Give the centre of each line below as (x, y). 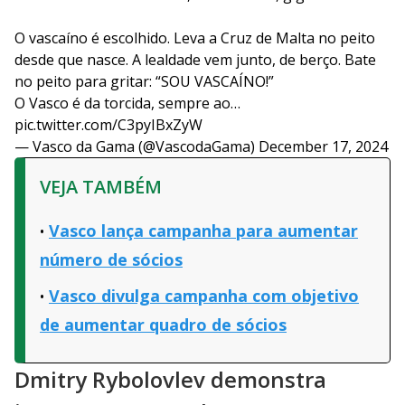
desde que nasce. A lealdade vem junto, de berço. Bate (195, 60)
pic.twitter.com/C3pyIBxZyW (108, 125)
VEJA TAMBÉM (101, 187)
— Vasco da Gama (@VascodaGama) (137, 147)
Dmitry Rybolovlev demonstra (170, 380)
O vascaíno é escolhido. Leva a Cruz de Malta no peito (195, 38)
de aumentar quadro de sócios (163, 325)
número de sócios (111, 260)
